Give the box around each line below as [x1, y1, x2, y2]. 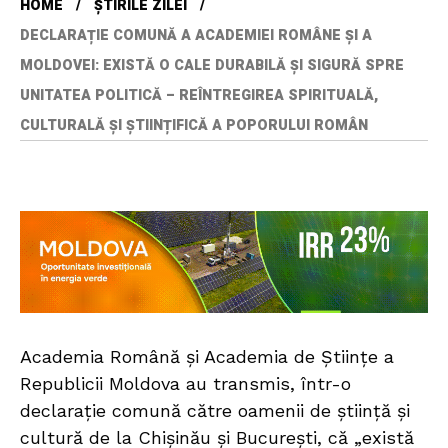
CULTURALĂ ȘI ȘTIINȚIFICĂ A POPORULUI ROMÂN [20, 115, 372, 137]
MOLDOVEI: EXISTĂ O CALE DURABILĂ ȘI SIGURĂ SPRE [20, 55, 404, 77]
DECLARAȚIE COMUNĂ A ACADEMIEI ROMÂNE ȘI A [20, 25, 372, 47]
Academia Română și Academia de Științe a [20, 346, 394, 368]
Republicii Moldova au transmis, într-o [20, 373, 351, 395]
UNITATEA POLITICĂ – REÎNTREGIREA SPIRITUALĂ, [20, 85, 378, 107]
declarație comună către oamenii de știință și [20, 400, 410, 422]
